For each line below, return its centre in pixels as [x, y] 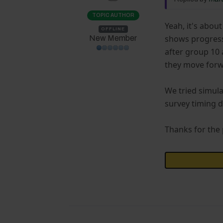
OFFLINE [113, 29]
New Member [113, 38]
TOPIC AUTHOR [113, 15]
